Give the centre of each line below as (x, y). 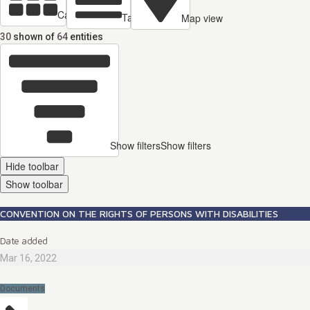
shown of (34, 37)
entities (86, 37)
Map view (202, 18)
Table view (145, 17)
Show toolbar (34, 184)
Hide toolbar (32, 166)
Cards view (82, 15)
